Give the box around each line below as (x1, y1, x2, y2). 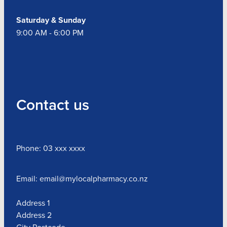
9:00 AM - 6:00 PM (16, 27, 84, 39)
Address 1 (16, 197, 50, 209)
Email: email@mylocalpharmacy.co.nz (16, 173, 148, 184)
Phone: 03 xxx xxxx (16, 142, 85, 154)
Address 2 (16, 209, 52, 221)
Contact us (16, 94, 89, 116)
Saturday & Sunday (16, 14, 86, 26)
